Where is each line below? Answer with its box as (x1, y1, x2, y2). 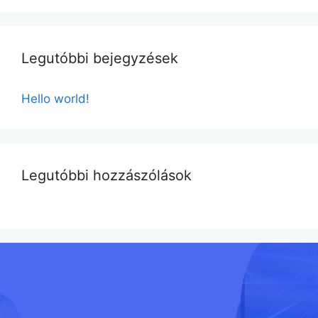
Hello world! (21, 91, 89, 106)
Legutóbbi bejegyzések (21, 49, 178, 67)
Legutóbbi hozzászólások (21, 166, 192, 184)
